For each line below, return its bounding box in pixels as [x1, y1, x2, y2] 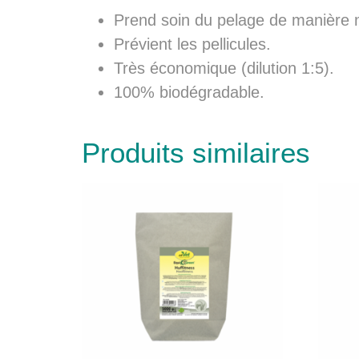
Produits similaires [82, 137, 310, 169]
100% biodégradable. [114, 83, 264, 102]
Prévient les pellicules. [114, 35, 271, 54]
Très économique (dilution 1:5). [114, 59, 334, 78]
